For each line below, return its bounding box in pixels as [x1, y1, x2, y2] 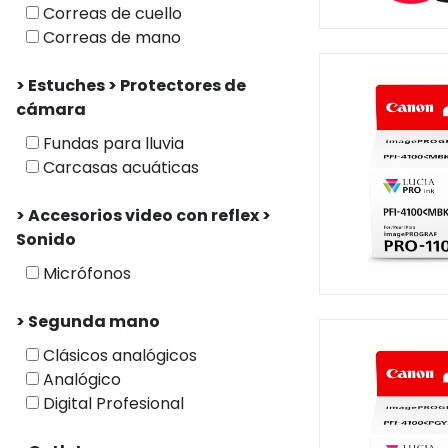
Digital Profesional [39, 392, 184, 415]
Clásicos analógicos [39, 344, 197, 367]
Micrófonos [39, 262, 131, 285]
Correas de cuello [39, 2, 182, 25]
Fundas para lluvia [39, 132, 184, 155]
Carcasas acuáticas [39, 156, 199, 179]
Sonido [16, 228, 76, 251]
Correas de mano [39, 26, 181, 49]
